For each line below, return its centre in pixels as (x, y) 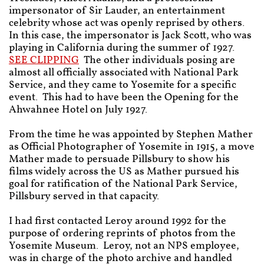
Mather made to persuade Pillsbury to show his (119, 159)
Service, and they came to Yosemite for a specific (123, 85)
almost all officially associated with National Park (124, 73)
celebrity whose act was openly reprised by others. (128, 23)
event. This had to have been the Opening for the (124, 98)
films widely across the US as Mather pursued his (124, 172)
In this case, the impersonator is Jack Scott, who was (130, 36)
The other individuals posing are (157, 60)
